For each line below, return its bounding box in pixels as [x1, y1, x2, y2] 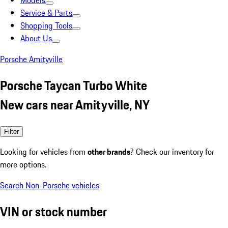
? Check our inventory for [130, 145, 214, 158]
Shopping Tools [20, 19, 72, 32]
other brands [88, 145, 130, 158]
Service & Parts [20, 7, 72, 19]
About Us [20, 32, 52, 44]
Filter [4, 127, 19, 135]
